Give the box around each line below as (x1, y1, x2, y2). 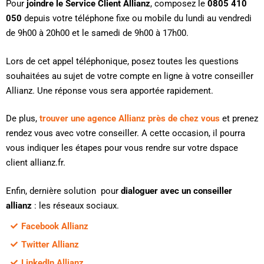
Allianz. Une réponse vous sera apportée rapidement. (6, 85, 213, 96)
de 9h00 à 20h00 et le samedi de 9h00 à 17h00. (6, 28, 189, 39)
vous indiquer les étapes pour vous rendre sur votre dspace (6, 143, 238, 154)
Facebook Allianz (21, 221, 88, 232)
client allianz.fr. (6, 157, 65, 169)
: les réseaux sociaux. (32, 200, 119, 211)
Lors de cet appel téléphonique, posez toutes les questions (6, 55, 239, 67)
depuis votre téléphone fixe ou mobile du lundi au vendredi (22, 13, 252, 24)
